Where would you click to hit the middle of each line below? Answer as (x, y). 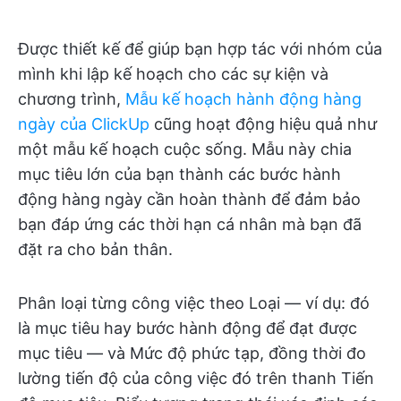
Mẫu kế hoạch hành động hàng (243, 99)
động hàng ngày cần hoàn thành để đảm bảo (189, 200)
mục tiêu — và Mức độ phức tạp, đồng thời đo (192, 354)
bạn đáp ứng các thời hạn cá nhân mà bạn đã (190, 225)
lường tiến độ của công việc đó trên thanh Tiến (196, 379)
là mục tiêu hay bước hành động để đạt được (188, 328)
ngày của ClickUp (84, 124)
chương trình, (72, 99)
